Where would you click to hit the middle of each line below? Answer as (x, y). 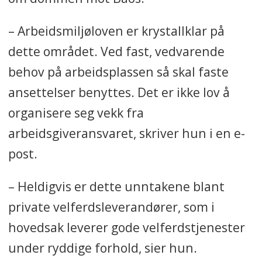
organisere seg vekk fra (76, 113)
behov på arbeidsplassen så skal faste (118, 72)
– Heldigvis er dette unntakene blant (116, 187)
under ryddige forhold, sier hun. (102, 248)
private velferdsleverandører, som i (111, 207)
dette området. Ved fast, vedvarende (116, 51)
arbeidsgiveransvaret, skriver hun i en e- (126, 133)
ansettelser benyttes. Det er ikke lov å (119, 92)
